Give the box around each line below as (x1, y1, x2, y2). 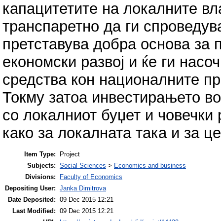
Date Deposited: (8, 196, 56, 204)
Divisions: (25, 173, 56, 181)
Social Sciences (60, 162, 106, 170)
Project (60, 150, 80, 158)
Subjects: (27, 162, 56, 170)
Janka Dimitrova (60, 184, 106, 192)
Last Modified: (12, 207, 56, 215)
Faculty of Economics (60, 173, 122, 181)
